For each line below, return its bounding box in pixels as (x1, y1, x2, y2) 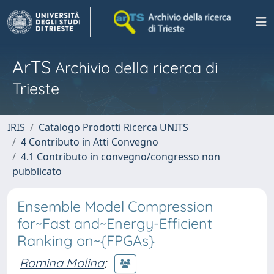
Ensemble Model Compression (17, 198, 213, 215)
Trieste (12, 79, 59, 98)
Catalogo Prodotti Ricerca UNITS (39, 120, 188, 134)
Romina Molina (20, 254, 104, 270)
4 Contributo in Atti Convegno (21, 135, 158, 149)
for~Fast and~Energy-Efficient (17, 215, 212, 232)
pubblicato (12, 165, 62, 178)
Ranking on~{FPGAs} (17, 232, 155, 250)
